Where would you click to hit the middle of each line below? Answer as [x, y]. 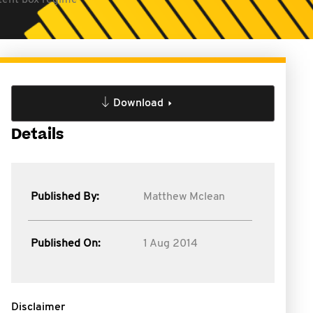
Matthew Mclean [184, 197]
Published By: [65, 197]
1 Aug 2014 [170, 244]
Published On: [66, 244]
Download [138, 103]
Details [37, 134]
